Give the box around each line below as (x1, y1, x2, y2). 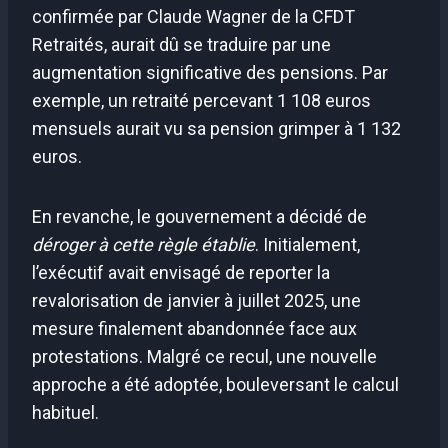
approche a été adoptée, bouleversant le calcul (32, 373, 399, 395)
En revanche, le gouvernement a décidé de (32, 205, 367, 227)
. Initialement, (255, 233, 360, 255)
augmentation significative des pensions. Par (32, 61, 388, 83)
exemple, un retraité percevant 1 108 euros (32, 89, 371, 111)
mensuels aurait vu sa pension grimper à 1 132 (32, 117, 401, 139)
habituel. (32, 401, 99, 423)
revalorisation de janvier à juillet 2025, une (32, 289, 361, 311)
